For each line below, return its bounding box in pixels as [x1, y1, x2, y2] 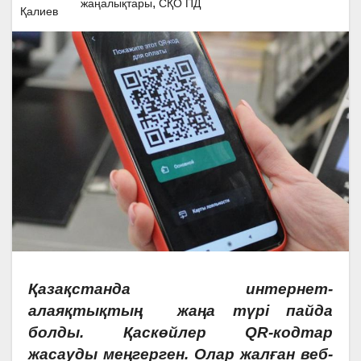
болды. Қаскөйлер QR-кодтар [28, 323, 333, 341]
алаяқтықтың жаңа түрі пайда [28, 301, 333, 319]
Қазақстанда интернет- [28, 280, 333, 297]
